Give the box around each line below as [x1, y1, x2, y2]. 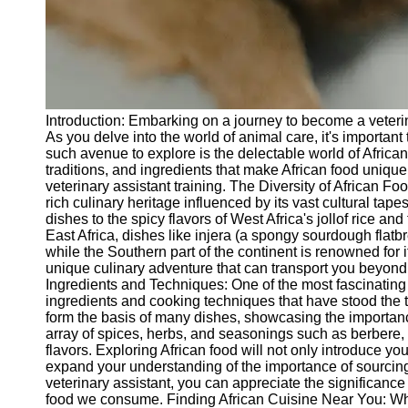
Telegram [29, 15, 89, 30]
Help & [29, 46, 74, 61]
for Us [38, 206, 76, 221]
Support [29, 62, 80, 77]
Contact [29, 95, 79, 110]
